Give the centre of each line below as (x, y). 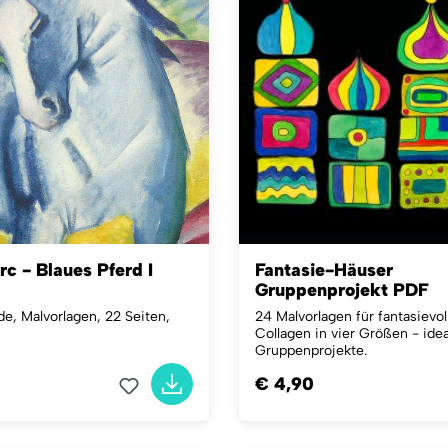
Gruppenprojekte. (311, 350)
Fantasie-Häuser (324, 270)
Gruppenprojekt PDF (342, 290)
